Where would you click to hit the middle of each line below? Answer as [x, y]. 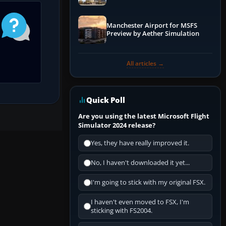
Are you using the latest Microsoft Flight [144, 116]
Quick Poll [106, 100]
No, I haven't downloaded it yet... [140, 163]
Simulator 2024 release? [117, 125]
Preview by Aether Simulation [153, 34]
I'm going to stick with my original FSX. [148, 183]
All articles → [145, 64]
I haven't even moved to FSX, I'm [140, 202]
